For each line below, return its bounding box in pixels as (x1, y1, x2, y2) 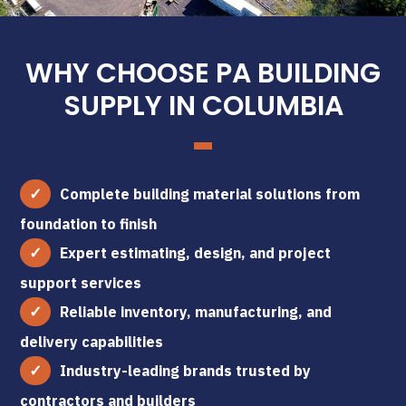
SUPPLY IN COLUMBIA (63, 86, 343, 125)
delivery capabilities (20, 332, 164, 351)
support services (20, 273, 142, 292)
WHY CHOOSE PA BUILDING (25, 53, 381, 92)
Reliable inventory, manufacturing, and (60, 302, 333, 321)
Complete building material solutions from (60, 184, 361, 203)
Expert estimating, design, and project (60, 243, 332, 262)
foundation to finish (20, 214, 158, 233)
